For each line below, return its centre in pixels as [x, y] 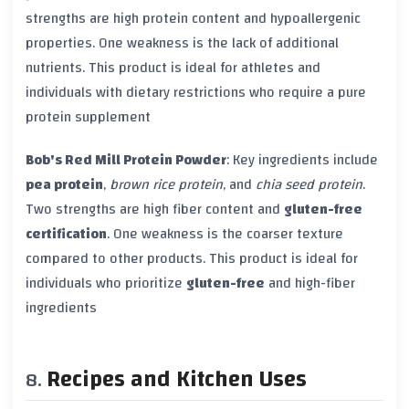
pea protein [64, 184]
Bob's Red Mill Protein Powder [126, 159]
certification [66, 233]
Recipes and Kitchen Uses [177, 379]
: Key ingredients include [302, 159]
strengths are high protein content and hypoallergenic [193, 19]
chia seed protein [309, 184]
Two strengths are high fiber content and [155, 209]
